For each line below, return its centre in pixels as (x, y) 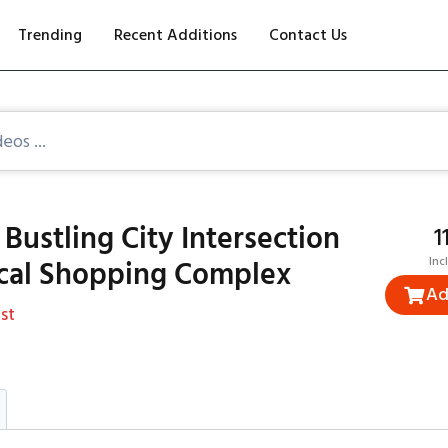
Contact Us (308, 34)
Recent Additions (175, 34)
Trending (50, 34)
